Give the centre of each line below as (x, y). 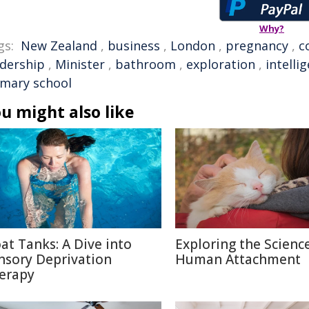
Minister (80, 64)
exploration (221, 64)
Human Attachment (238, 260)
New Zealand (59, 46)
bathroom (146, 64)
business (134, 46)
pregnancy (257, 46)
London (193, 46)
